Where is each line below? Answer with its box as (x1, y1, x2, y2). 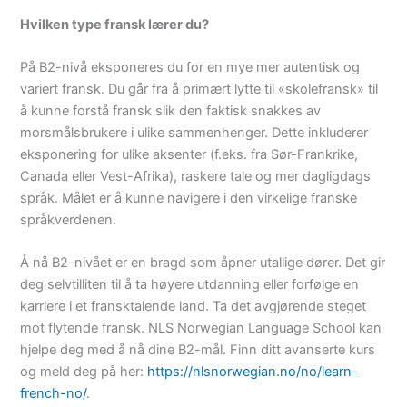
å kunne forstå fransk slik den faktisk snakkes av (20, 102, 322, 119)
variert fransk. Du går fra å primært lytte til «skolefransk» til (20, 80, 379, 97)
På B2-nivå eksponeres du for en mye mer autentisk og (20, 58, 361, 75)
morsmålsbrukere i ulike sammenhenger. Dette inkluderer (20, 124, 369, 141)
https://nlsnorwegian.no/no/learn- (147, 363, 359, 381)
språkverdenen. (20, 211, 117, 228)
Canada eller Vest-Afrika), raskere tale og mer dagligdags (20, 167, 372, 184)
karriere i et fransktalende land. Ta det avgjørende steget (20, 298, 367, 315)
